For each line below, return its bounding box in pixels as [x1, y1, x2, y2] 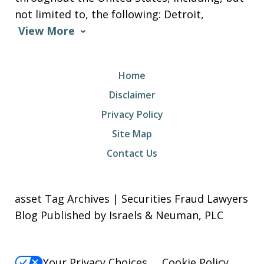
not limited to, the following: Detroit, [15, 7, 204, 22]
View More [18, 24, 75, 38]
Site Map [112, 127, 152, 141]
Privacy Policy [101, 108, 163, 121]
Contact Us [107, 147, 157, 160]
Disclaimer [108, 88, 156, 102]
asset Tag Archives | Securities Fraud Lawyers [15, 192, 248, 206]
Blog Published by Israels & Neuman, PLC [15, 208, 223, 223]
